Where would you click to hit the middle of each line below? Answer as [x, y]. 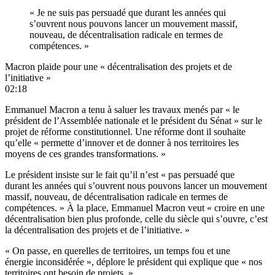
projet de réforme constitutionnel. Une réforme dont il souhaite [125, 131]
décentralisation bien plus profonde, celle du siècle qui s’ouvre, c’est [136, 219]
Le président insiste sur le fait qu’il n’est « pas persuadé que [120, 174]
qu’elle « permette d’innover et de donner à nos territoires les [122, 142]
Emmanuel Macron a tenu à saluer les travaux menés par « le [122, 109]
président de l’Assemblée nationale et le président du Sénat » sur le [134, 120]
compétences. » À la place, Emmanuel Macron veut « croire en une [135, 207]
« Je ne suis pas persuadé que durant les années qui [128, 12]
